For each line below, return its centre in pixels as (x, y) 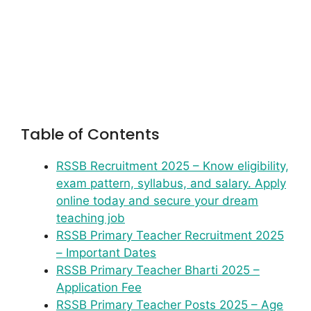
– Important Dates (106, 253)
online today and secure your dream (157, 201)
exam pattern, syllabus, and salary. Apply (171, 184)
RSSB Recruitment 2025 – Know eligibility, (173, 166)
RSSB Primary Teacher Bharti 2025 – (158, 270)
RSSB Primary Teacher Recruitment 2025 (170, 236)
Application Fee (99, 288)
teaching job (91, 218)
